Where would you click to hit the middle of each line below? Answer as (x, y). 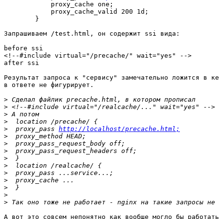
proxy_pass (33, 129)
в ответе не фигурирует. (49, 85)
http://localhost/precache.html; (119, 129)
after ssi (22, 63)
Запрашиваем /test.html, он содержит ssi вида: (92, 34)
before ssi (23, 48)
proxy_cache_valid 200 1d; (76, 12)
